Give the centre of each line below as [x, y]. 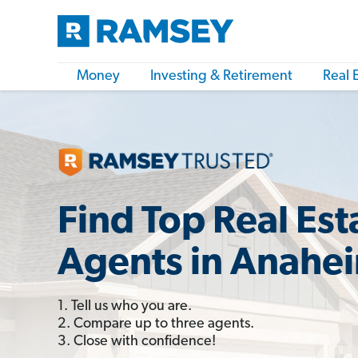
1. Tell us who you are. [125, 306]
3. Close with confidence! [137, 341]
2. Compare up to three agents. [156, 324]
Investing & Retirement [221, 76]
